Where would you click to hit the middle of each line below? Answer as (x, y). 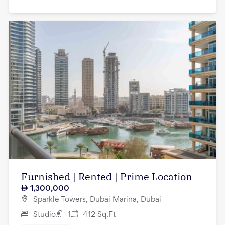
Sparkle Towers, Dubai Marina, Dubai (97, 200)
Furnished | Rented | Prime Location (107, 177)
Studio (44, 215)
